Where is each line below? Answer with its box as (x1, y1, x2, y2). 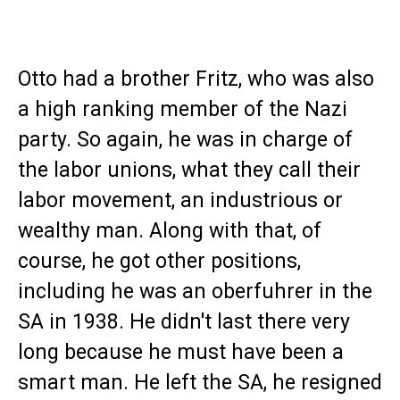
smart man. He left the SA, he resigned (18, 371, 382, 396)
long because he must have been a (18, 340, 344, 365)
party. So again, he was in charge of (18, 128, 353, 153)
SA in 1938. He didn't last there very (18, 310, 350, 335)
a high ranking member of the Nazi (18, 97, 347, 122)
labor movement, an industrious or (18, 188, 343, 213)
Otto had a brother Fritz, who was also (18, 67, 374, 92)
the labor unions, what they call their (18, 158, 361, 183)
